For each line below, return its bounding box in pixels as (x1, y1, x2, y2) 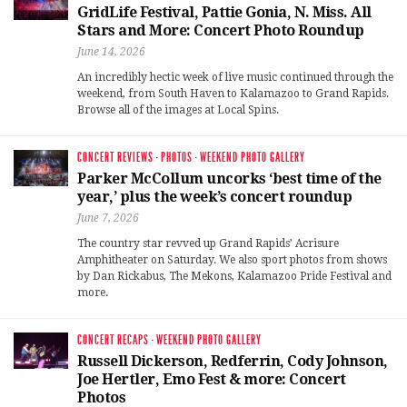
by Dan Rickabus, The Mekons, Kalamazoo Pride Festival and (77, 270, 392, 283)
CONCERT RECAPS (77, 333, 149, 349)
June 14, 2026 (77, 45, 145, 59)
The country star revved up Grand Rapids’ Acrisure (77, 237, 339, 251)
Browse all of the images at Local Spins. (77, 104, 279, 117)
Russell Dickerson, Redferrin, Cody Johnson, (77, 352, 388, 371)
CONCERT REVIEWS (77, 150, 154, 166)
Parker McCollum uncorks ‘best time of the (77, 170, 382, 188)
